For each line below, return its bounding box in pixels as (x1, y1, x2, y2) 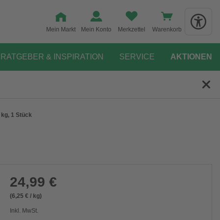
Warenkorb (152, 26, 182, 33)
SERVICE (119, 53, 155, 61)
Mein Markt (46, 26, 76, 33)
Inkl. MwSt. (9, 207, 38, 214)
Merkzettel (118, 26, 145, 33)
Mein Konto (81, 26, 111, 33)
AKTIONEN (170, 53, 212, 61)
